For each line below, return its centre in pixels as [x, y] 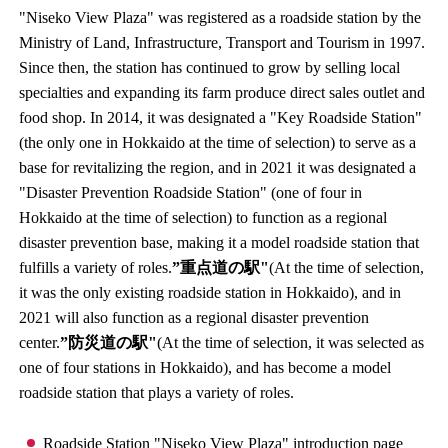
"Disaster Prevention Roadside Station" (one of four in [191, 192]
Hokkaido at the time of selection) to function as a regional [203, 217]
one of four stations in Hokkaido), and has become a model [205, 367]
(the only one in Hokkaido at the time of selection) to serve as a [218, 142]
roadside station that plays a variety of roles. [157, 392]
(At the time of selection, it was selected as [291, 342]
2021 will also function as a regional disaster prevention [194, 317]
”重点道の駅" [221, 267]
